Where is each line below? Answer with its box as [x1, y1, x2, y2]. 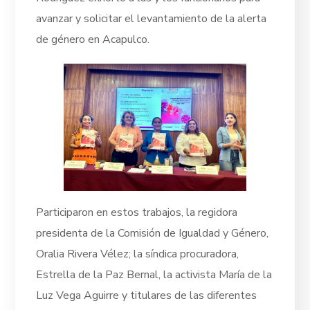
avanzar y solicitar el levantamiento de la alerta [36, 11, 267, 27]
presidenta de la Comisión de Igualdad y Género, [36, 225, 269, 241]
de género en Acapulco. [36, 32, 150, 48]
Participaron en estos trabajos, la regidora [36, 204, 238, 220]
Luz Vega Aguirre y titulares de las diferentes [36, 287, 257, 303]
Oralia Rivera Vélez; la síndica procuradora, [36, 246, 239, 262]
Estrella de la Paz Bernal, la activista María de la [36, 266, 273, 282]
